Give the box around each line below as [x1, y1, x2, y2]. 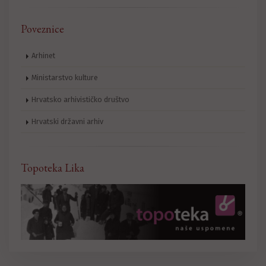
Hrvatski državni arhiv [31, 116, 103, 126]
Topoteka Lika [21, 160, 84, 175]
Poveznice [21, 21, 64, 36]
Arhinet [31, 50, 55, 60]
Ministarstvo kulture [31, 72, 98, 82]
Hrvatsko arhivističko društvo [31, 94, 129, 104]
